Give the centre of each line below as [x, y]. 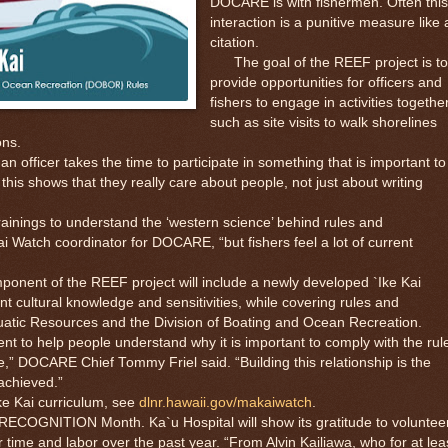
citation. [234, 42]
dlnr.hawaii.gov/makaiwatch [225, 402]
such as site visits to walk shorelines [323, 122]
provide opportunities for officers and [325, 82]
